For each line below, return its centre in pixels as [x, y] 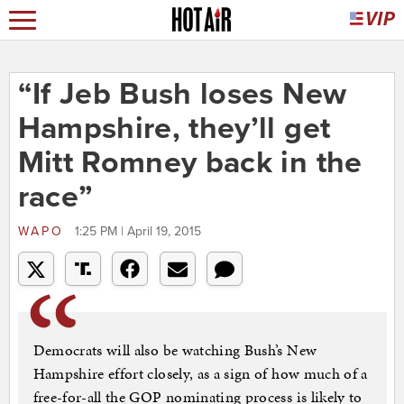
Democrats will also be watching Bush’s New [175, 350]
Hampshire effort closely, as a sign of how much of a [200, 374]
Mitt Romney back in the [190, 163]
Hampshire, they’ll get [174, 129]
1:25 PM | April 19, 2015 [138, 232]
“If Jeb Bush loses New [182, 95]
